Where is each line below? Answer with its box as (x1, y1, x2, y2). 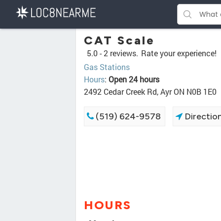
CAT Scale (84, 33, 155, 47)
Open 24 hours (109, 74, 159, 84)
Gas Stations (84, 62, 130, 72)
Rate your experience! (141, 48, 217, 58)
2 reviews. (104, 48, 138, 58)
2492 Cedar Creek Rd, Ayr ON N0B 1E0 (84, 86, 217, 97)
